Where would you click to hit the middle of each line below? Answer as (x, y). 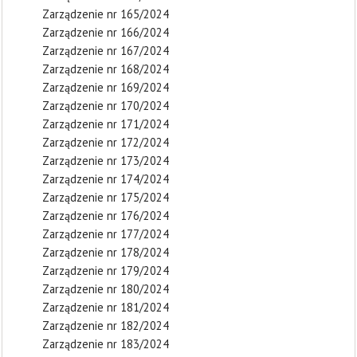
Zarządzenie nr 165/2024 (106, 14)
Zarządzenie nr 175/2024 (106, 197)
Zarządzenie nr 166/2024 (106, 32)
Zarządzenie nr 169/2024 (106, 87)
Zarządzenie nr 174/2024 (106, 179)
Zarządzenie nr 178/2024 (106, 252)
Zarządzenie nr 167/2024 (106, 51)
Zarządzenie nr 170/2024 (106, 106)
